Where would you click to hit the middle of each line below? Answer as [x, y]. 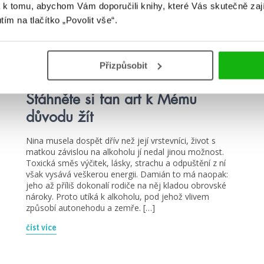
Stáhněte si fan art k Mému [111, 99]
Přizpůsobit [124, 65]
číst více [41, 227]
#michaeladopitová [93, 63]
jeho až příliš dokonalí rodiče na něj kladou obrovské [126, 185]
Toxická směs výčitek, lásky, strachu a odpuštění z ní [126, 163]
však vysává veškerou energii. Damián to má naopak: [127, 174]
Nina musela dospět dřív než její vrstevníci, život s [121, 140]
